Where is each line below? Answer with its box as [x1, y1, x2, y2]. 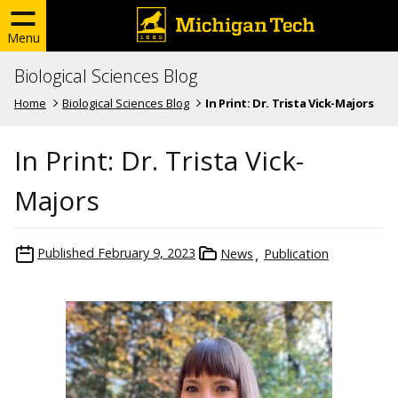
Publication [264, 244, 329, 262]
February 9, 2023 [98, 243, 195, 261]
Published [37, 243, 94, 261]
